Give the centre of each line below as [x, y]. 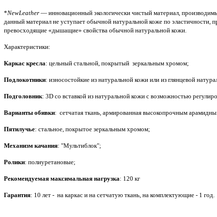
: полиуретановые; [50, 162]
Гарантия [17, 195]
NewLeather [23, 13]
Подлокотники [25, 79]
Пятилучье [19, 129]
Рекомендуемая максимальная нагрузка [62, 178]
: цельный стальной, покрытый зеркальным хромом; [117, 63]
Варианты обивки [29, 112]
